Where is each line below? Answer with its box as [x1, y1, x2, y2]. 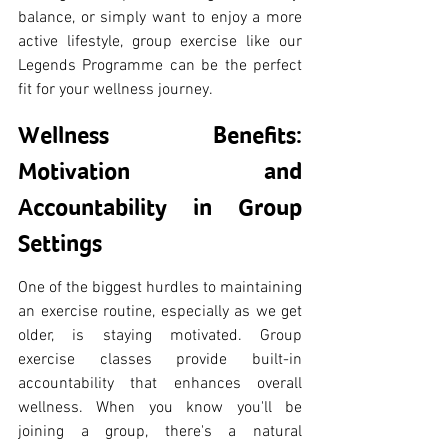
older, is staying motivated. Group [18, 326, 302, 347]
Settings [18, 229, 102, 258]
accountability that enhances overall [18, 374, 302, 395]
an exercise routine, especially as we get [18, 302, 302, 323]
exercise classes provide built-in [18, 350, 302, 371]
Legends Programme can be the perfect [18, 56, 302, 77]
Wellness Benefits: [18, 121, 302, 150]
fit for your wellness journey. [18, 80, 213, 101]
